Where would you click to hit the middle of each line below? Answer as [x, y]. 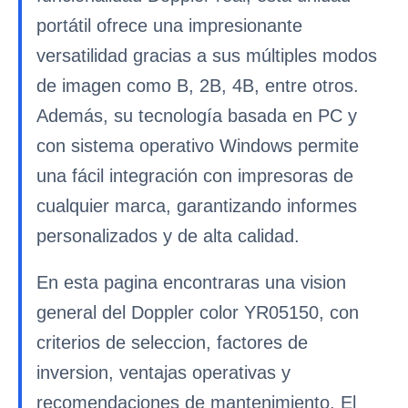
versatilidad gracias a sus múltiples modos [207, 56]
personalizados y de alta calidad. [168, 236]
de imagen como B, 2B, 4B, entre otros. [198, 86]
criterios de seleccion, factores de [172, 342]
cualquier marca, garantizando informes [197, 206]
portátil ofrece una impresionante [169, 25]
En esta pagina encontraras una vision [191, 282]
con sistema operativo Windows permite [198, 146]
